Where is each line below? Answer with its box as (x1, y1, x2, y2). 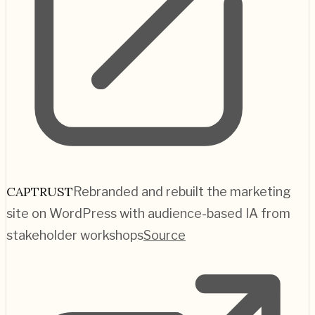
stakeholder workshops (6, 227, 143, 243)
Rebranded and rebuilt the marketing (73, 184, 291, 199)
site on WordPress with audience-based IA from (6, 205, 290, 221)
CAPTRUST (6, 183, 73, 200)
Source (143, 227, 186, 243)
